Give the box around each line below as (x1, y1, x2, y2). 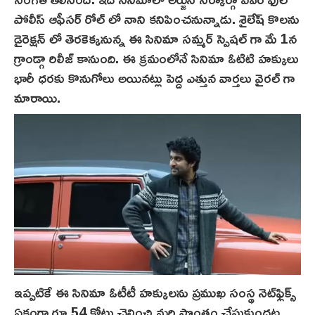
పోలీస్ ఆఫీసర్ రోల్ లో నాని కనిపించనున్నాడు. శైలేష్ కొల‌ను (14, 4, 300, 32)
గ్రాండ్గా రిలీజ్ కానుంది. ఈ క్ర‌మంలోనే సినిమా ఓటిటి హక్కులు (14, 44, 299, 71)
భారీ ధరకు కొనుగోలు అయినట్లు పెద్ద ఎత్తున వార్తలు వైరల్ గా (14, 63, 295, 91)
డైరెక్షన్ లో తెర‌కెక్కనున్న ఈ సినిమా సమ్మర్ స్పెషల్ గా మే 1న (14, 24, 297, 51)
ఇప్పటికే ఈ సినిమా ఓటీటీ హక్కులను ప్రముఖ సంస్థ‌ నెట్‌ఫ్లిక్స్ (14, 278, 297, 306)
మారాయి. (14, 83, 60, 110)
